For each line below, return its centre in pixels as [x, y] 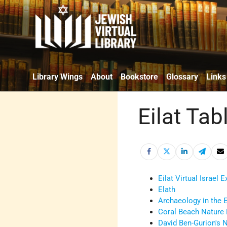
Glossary [182, 77]
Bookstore [139, 77]
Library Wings [58, 77]
